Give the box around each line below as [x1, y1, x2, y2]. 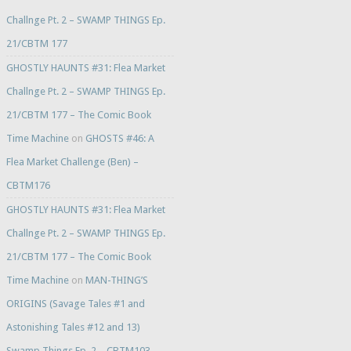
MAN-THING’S [85, 274, 148, 287]
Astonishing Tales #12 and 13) [5, 321, 140, 334]
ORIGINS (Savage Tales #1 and [5, 298, 145, 310]
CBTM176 [5, 179, 50, 192]
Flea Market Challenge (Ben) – [5, 156, 139, 168]
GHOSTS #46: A [85, 132, 154, 145]
